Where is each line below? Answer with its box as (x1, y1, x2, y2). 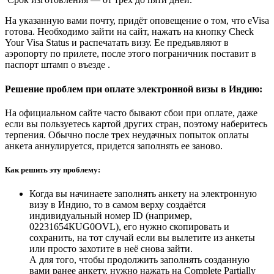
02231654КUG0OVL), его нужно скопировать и (29, 221, 229, 232)
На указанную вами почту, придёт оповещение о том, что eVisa (5, 15, 269, 26)
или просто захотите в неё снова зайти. (29, 243, 193, 254)
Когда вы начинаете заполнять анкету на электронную (29, 188, 257, 199)
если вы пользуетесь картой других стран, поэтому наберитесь (5, 118, 267, 129)
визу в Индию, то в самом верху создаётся (29, 199, 206, 210)
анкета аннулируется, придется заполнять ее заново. (5, 140, 223, 151)
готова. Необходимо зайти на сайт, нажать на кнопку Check (5, 26, 254, 37)
